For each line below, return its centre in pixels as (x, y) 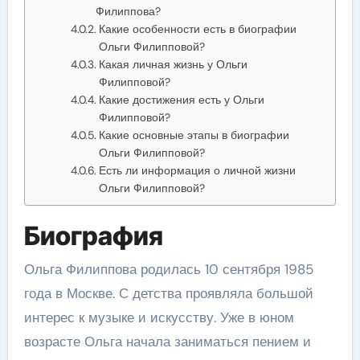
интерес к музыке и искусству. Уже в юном (159, 317)
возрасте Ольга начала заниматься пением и (167, 342)
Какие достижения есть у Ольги (181, 99)
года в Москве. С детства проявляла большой (168, 293)
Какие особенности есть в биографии (197, 29)
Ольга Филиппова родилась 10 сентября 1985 (168, 269)
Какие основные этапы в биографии (194, 135)
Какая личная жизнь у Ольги (173, 64)
